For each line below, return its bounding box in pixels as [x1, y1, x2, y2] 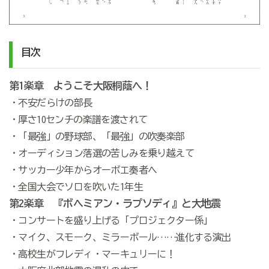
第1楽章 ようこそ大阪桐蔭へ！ [8, 80, 152, 91]
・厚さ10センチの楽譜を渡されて [8, 115, 148, 125]
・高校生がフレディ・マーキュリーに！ [8, 249, 176, 259]
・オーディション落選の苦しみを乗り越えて [8, 148, 194, 159]
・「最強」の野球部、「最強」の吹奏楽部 [8, 131, 185, 142]
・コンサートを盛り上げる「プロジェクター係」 [8, 216, 213, 226]
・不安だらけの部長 [8, 98, 92, 108]
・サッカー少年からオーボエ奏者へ [8, 165, 157, 175]
